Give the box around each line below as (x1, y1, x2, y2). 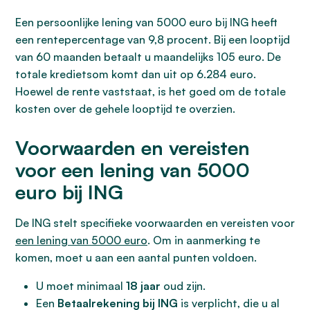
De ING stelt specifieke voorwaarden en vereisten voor (15, 216, 295, 230)
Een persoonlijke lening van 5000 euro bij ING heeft (15, 15, 277, 29)
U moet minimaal (36, 279, 126, 293)
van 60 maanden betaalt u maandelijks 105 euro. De (15, 50, 281, 64)
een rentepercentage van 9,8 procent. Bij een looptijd (15, 33, 290, 46)
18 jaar (126, 279, 161, 293)
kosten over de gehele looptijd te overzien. (15, 102, 235, 116)
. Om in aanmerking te (147, 233, 260, 247)
